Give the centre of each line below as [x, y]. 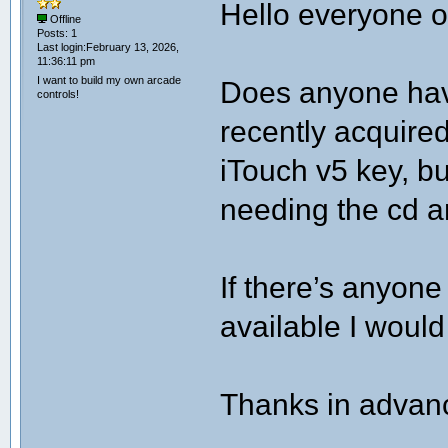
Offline [63, 19]
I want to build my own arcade [108, 80]
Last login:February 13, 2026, [107, 47]
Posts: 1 [56, 33]
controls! [57, 94]
